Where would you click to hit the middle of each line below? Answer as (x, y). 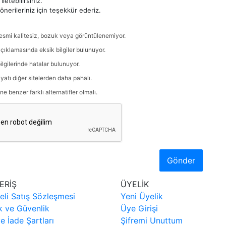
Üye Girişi (139, 208)
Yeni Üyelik (142, 196)
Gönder (181, 160)
